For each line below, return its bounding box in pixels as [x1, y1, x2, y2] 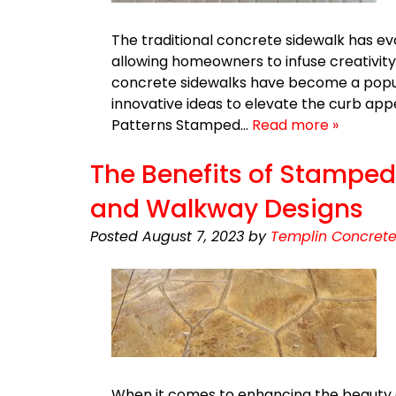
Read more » [252, 115, 339, 135]
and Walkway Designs [90, 192, 363, 226]
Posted [90, 226, 142, 247]
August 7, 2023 [142, 226, 244, 247]
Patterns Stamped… [111, 115, 252, 135]
